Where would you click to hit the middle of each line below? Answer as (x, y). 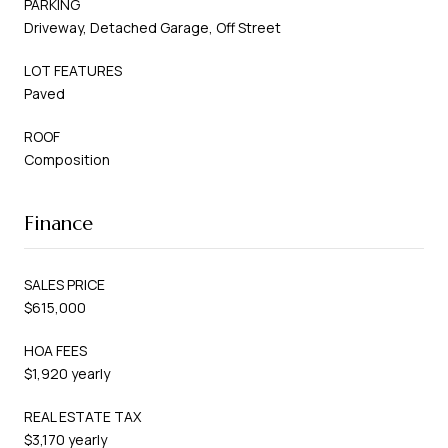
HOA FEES (55, 350)
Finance (58, 223)
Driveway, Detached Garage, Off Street (152, 27)
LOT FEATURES (73, 70)
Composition (67, 159)
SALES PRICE (64, 284)
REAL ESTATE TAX (82, 416)
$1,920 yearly (67, 373)
